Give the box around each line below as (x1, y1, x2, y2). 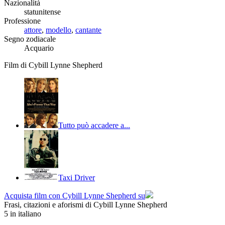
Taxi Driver (58, 173, 95, 182)
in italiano (8, 209, 41, 218)
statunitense (24, 7, 61, 16)
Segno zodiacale (4, 34, 56, 43)
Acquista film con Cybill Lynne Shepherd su (4, 191, 145, 200)
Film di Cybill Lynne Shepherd (4, 60, 102, 69)
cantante (75, 25, 101, 34)
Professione (4, 16, 41, 25)
